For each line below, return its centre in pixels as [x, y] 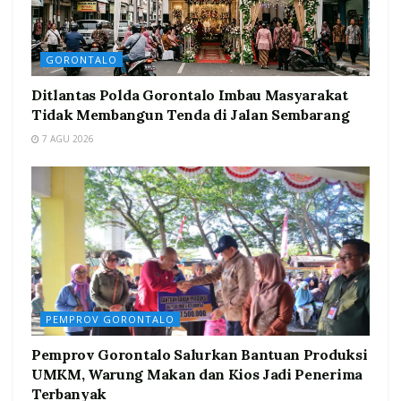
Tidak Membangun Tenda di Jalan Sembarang [191, 115]
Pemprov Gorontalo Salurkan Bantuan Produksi [200, 354]
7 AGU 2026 [67, 139]
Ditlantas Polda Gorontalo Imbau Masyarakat [190, 95]
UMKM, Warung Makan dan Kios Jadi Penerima [197, 374]
